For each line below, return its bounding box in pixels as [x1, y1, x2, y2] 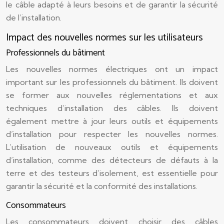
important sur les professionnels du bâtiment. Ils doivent [6, 77, 218, 87]
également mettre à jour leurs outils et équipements [6, 116, 218, 126]
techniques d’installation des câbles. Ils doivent [6, 103, 218, 113]
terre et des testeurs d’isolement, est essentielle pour [6, 168, 218, 178]
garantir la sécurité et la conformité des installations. [6, 181, 197, 191]
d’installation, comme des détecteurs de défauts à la [6, 155, 218, 165]
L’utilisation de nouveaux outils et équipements [6, 142, 218, 152]
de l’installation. [6, 12, 61, 22]
